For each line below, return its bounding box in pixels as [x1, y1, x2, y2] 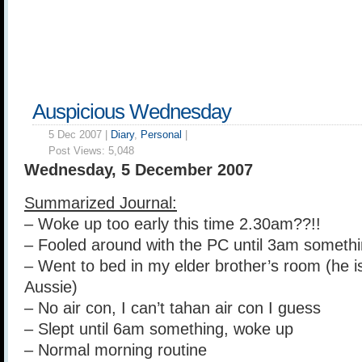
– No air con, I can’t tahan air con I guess [24, 299, 321, 317]
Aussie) [24, 278, 78, 296]
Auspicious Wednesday [32, 100, 231, 123]
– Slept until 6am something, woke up [24, 320, 293, 338]
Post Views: [48, 145, 108, 157]
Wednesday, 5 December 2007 [24, 161, 253, 179]
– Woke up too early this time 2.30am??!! [24, 215, 321, 233]
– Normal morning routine [24, 341, 207, 359]
